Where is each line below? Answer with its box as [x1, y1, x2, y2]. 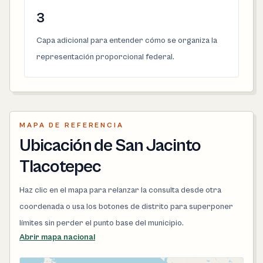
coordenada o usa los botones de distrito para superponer [19, 202, 233, 211]
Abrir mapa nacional [19, 232, 95, 242]
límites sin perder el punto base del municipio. [19, 218, 184, 228]
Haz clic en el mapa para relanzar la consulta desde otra [19, 186, 221, 195]
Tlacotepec [19, 157, 101, 177]
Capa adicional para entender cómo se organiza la [36, 36, 217, 45]
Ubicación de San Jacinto [19, 136, 201, 156]
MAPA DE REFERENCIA [19, 122, 124, 129]
